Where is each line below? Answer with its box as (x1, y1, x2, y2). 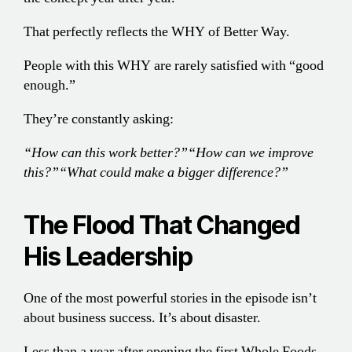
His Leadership (24, 241, 192, 273)
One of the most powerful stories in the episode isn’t (24, 289, 317, 308)
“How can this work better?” (24, 144, 188, 163)
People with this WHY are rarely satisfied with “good (24, 57, 324, 75)
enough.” (24, 76, 75, 95)
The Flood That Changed (24, 210, 300, 241)
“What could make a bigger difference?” (59, 163, 288, 182)
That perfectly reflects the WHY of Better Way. (24, 23, 290, 42)
